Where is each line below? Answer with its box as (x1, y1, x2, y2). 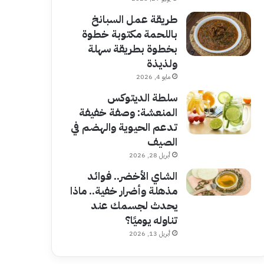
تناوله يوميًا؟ (124, 212, 177, 228)
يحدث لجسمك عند (90, 197, 177, 213)
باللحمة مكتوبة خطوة (81, 26, 177, 42)
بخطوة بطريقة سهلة (87, 41, 177, 57)
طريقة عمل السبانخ (91, 11, 177, 27)
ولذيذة (146, 55, 177, 71)
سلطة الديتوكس (107, 90, 177, 105)
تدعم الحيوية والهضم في (70, 119, 177, 135)
